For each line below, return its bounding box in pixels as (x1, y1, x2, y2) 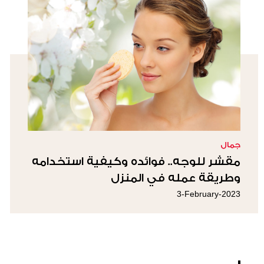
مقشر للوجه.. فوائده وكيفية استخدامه (32, 155, 240, 168)
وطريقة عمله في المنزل (111, 171, 240, 184)
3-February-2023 (177, 189, 240, 199)
